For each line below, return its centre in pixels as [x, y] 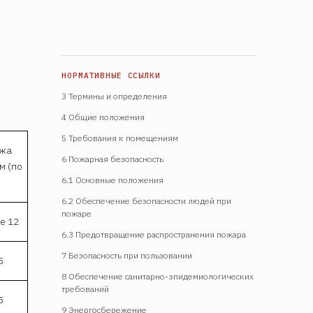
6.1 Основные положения [112, 180]
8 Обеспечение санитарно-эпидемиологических [158, 276]
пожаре [77, 213]
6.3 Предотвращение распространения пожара [154, 234]
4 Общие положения [103, 117]
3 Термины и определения [114, 96]
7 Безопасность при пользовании [127, 255]
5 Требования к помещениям [120, 138]
